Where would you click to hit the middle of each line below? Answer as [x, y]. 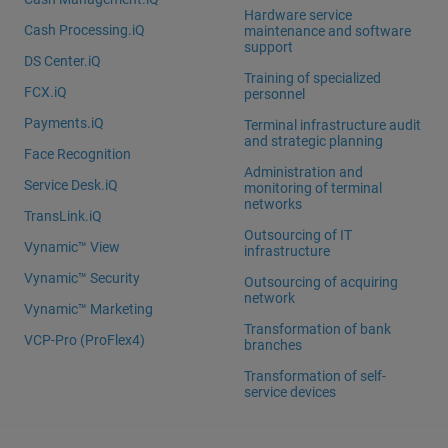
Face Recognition [78, 153]
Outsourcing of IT [298, 234]
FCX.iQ [46, 91]
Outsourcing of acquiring [321, 281]
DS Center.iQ [63, 60]
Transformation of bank [318, 328]
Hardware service [298, 14]
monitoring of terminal [313, 187]
